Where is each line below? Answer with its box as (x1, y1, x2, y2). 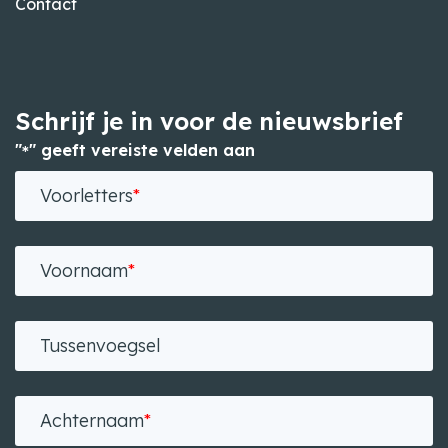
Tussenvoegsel (40, 334, 160, 357)
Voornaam (40, 259, 128, 282)
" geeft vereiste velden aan (29, 139, 255, 160)
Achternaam (40, 409, 144, 432)
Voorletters (40, 184, 133, 207)
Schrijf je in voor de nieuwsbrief (15, 106, 403, 136)
